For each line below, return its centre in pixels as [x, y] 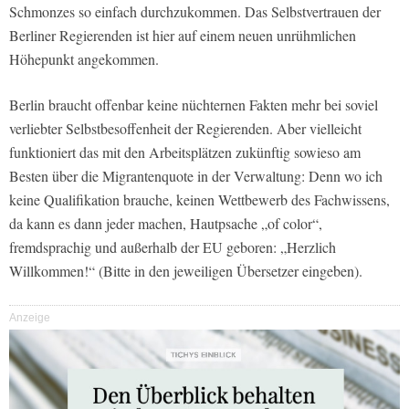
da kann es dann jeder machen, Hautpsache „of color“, [166, 224]
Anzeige [30, 318]
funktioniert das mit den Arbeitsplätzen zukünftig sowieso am [185, 152]
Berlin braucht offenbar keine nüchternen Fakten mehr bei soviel [194, 105]
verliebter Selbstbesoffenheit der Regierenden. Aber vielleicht [185, 129]
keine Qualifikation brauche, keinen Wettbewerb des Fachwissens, [199, 200]
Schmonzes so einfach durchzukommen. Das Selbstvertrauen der [195, 12]
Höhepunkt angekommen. [84, 59]
